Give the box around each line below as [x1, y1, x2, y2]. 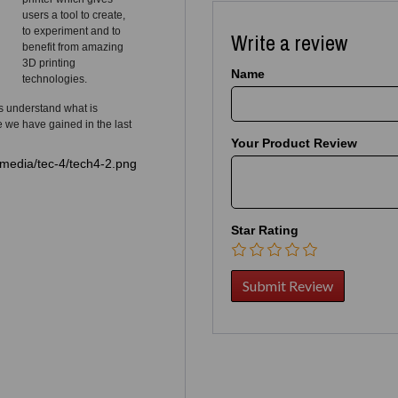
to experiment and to [22, 24, 121, 37]
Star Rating [231, 222, 298, 237]
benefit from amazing [22, 40, 123, 53]
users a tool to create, [22, 8, 125, 21]
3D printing [22, 56, 76, 69]
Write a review [231, 28, 347, 57]
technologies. [22, 72, 87, 85]
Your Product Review [231, 135, 357, 150]
